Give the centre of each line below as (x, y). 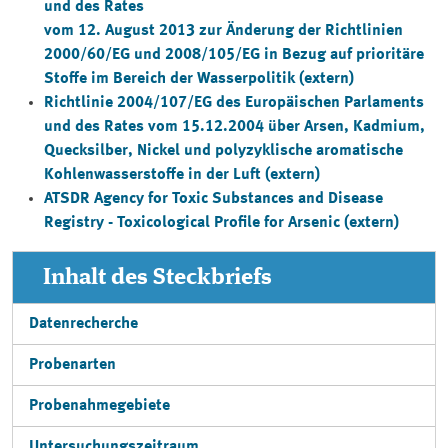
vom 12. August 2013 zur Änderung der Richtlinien (223, 31)
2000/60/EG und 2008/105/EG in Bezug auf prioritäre (234, 55)
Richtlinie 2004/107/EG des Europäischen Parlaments (234, 103)
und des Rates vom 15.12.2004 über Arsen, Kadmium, (234, 127)
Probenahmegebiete (99, 406)
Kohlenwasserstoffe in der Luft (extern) (182, 175)
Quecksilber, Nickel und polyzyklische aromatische (223, 151)
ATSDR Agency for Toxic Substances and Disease (213, 199)
